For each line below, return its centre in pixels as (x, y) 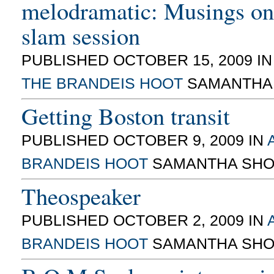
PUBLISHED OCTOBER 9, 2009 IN (144, 140)
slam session (81, 35)
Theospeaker (81, 195)
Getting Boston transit (126, 115)
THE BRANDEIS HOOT (102, 83)
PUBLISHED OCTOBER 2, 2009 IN (144, 220)
